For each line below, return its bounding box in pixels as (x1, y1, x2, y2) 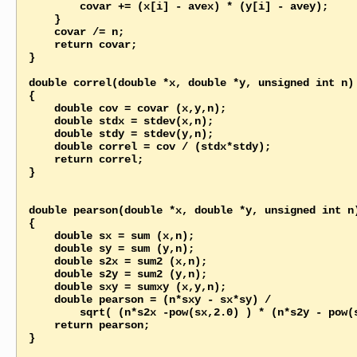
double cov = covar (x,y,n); (28, 101, 54, 115)
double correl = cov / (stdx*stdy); (28, 139, 54, 153)
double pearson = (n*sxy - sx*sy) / (28, 292, 54, 306)
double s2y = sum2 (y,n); (28, 267, 54, 280)
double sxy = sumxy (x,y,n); (28, 280, 54, 293)
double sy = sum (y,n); (28, 241, 54, 255)
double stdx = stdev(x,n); (28, 114, 54, 127)
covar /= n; (28, 25, 54, 38)
